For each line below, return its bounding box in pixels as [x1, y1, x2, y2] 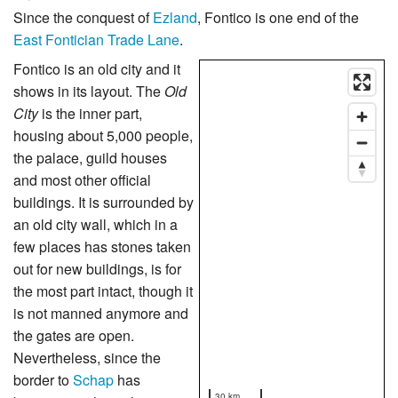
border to [13, 370, 73, 391]
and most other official [13, 170, 151, 191]
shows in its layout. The [13, 81, 164, 102]
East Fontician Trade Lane [13, 29, 179, 51]
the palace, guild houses [13, 147, 167, 169]
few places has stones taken [13, 236, 191, 258]
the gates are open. [13, 325, 134, 346]
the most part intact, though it [13, 281, 193, 302]
